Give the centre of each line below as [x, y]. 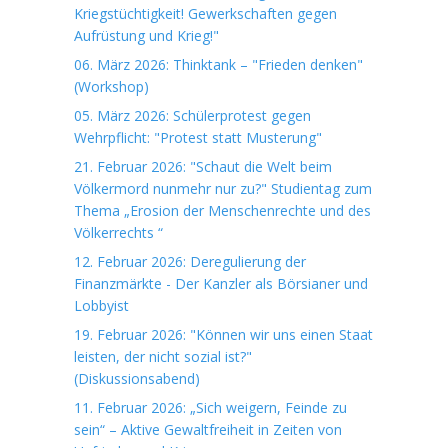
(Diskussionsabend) [137, 378]
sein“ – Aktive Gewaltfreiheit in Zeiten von [208, 429]
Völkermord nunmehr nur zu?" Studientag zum [223, 188]
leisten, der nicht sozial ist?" [163, 356]
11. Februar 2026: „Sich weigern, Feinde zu [210, 407]
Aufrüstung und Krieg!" [146, 35]
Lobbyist [101, 305]
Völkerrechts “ [118, 232]
